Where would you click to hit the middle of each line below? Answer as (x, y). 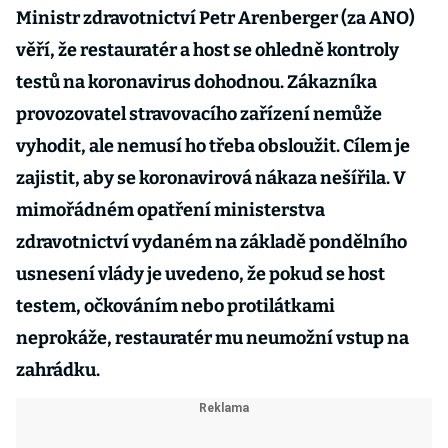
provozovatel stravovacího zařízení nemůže (199, 114)
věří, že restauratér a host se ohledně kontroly (207, 50)
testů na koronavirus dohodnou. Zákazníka (196, 82)
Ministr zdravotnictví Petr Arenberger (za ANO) (215, 18)
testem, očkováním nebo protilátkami (175, 306)
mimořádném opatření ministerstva (170, 210)
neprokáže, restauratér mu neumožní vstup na (212, 338)
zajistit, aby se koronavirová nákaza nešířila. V (211, 178)
